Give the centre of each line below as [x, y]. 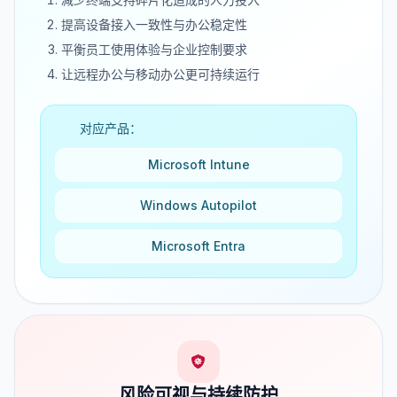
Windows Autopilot [198, 206]
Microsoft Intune [198, 165]
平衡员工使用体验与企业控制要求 [154, 50]
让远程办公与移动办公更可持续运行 [160, 74]
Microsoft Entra [198, 246]
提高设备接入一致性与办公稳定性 [154, 25]
